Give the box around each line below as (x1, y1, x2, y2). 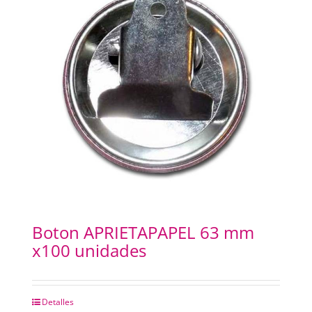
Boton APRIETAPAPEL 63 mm (31, 220, 254, 244)
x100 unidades (31, 238, 146, 262)
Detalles (41, 295, 74, 308)
